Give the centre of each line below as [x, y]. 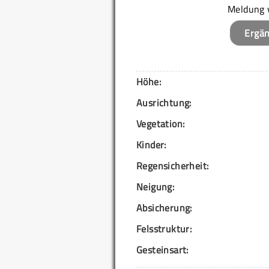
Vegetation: [161, 123]
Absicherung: [164, 207]
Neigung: [156, 186]
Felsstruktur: [164, 228]
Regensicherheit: [173, 165]
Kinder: [151, 144]
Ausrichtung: [164, 102]
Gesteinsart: [162, 249]
